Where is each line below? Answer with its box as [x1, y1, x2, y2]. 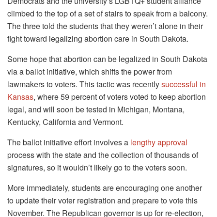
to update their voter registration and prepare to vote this [7, 194, 198, 206]
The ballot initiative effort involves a [7, 136, 130, 148]
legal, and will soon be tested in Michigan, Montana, [7, 103, 185, 115]
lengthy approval [130, 136, 187, 148]
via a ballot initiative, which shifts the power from [7, 65, 172, 77]
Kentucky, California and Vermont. [7, 116, 124, 127]
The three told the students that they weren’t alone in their [7, 20, 203, 31]
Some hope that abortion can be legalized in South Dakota [7, 53, 207, 64]
